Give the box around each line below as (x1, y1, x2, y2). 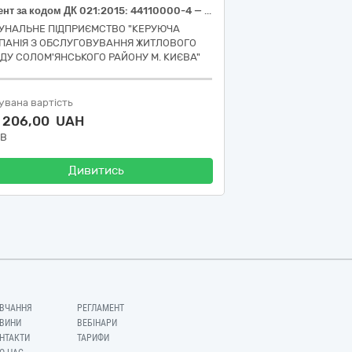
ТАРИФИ (77, 332, 110, 343)
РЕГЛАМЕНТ (77, 302, 125, 313)
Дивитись (68, 163, 124, 178)
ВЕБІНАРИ (77, 317, 118, 328)
